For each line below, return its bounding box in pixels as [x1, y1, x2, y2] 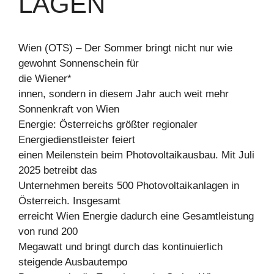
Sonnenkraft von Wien [18, 103, 119, 115]
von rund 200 [18, 226, 78, 237]
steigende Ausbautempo [18, 256, 127, 268]
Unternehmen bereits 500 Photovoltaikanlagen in [18, 180, 239, 191]
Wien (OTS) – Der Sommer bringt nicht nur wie [18, 42, 232, 54]
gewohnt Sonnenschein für [18, 57, 139, 69]
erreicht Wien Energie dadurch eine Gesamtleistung [18, 210, 254, 222]
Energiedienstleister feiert [18, 134, 135, 146]
